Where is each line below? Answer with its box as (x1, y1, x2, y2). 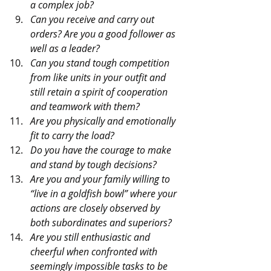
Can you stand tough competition (30, 56, 172, 70)
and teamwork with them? (30, 99, 140, 113)
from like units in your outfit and (30, 70, 168, 84)
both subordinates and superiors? (30, 215, 172, 229)
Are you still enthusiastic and (30, 230, 152, 244)
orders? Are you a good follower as (30, 27, 178, 41)
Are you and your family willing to (30, 172, 172, 186)
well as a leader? (30, 41, 100, 55)
